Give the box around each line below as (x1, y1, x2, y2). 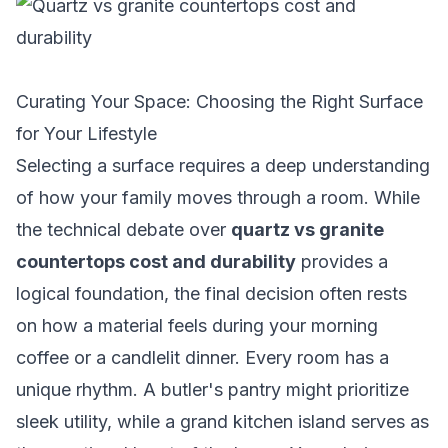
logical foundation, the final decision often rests (16, 283, 407, 304)
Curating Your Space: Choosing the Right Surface (16, 91, 423, 112)
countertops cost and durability (16, 251, 296, 272)
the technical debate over (16, 219, 231, 240)
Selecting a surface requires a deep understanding (16, 155, 430, 176)
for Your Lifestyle (16, 123, 157, 144)
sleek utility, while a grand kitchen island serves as (16, 411, 429, 432)
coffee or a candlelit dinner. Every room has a (16, 347, 389, 368)
